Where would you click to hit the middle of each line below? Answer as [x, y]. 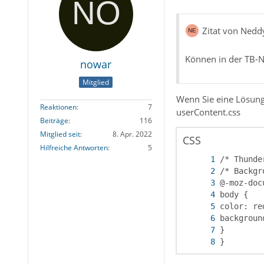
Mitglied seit [60, 134]
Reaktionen [58, 107]
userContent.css [208, 112]
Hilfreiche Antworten [74, 147]
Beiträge [54, 120]
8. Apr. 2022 [132, 134]
